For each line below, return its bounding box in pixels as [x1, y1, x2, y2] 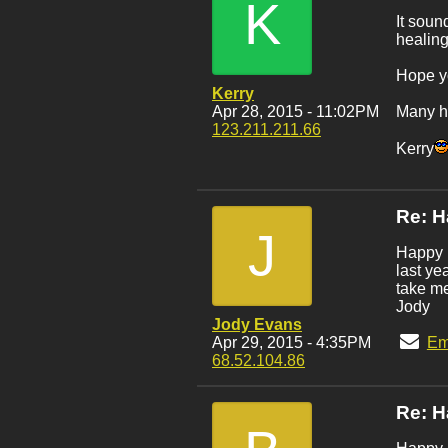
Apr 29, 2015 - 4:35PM [212, 334, 371, 351]
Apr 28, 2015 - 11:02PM [212, 103, 379, 120]
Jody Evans [212, 316, 302, 333]
